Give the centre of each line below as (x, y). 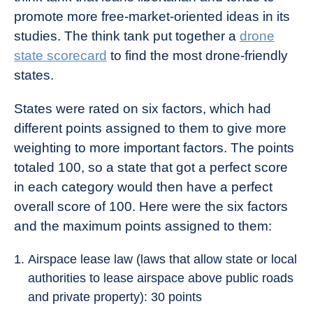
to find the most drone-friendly (197, 56)
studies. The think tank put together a (127, 36)
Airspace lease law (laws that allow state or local (162, 259)
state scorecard (60, 56)
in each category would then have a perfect (143, 187)
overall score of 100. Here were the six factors (151, 206)
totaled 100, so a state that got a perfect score (151, 167)
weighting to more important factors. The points (154, 148)
